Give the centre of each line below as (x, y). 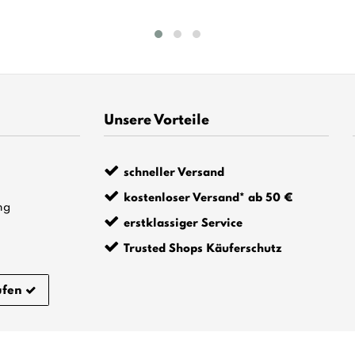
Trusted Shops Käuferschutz (203, 248)
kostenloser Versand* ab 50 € (209, 198)
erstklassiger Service (183, 223)
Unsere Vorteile (157, 120)
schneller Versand (174, 172)
